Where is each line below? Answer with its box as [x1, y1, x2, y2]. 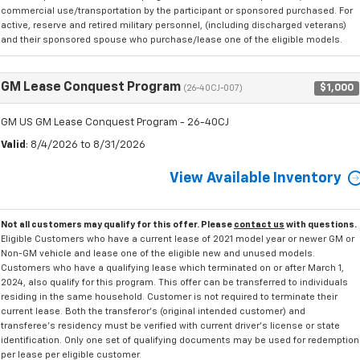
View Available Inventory [170, 171, 342, 186]
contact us [234, 220, 284, 230]
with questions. [284, 220, 357, 230]
